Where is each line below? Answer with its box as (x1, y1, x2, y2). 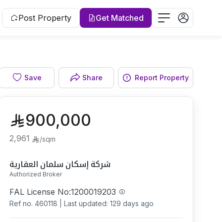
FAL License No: (9, 187, 71, 197)
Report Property (134, 73, 189, 82)
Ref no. (9, 199, 33, 208)
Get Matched (96, 13, 144, 23)
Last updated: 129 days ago (64, 199, 154, 208)
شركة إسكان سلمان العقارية (9, 159, 111, 169)
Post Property (18, 13, 71, 23)
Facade (1, 68, 28, 78)
